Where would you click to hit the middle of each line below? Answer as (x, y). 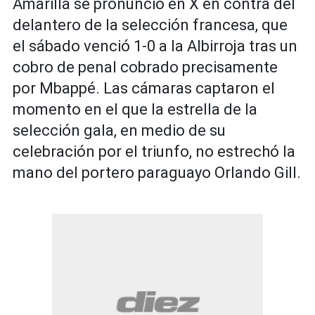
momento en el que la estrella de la (135, 110)
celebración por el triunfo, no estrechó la (154, 152)
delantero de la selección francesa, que (150, 25)
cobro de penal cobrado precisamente (145, 67)
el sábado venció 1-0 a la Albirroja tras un (155, 46)
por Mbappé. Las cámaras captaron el (144, 89)
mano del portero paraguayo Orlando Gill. (157, 173)
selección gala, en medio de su (119, 131)
